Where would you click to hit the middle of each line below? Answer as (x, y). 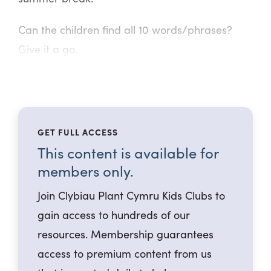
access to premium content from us (125, 253)
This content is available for (128, 152)
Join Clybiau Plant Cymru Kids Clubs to (131, 195)
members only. (86, 171)
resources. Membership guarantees (126, 234)
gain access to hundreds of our (114, 215)
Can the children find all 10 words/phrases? (125, 30)
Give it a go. (48, 49)
